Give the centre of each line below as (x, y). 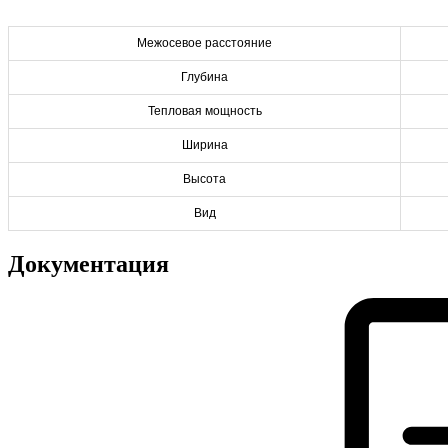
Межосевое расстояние (204, 42)
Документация (88, 263)
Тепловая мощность (204, 110)
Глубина (204, 76)
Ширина (204, 144)
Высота (204, 178)
